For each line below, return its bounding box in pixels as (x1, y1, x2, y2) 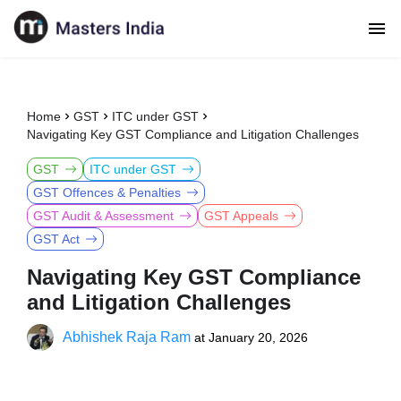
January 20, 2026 (209, 330, 308, 345)
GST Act (33, 232, 80, 246)
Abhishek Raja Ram (63, 329, 191, 345)
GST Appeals (204, 209, 278, 223)
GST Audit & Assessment (33, 209, 174, 223)
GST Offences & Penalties (33, 185, 181, 200)
